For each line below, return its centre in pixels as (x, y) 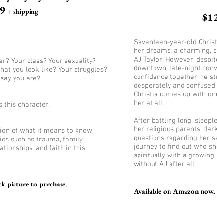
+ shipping (23, 11)
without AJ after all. (165, 164)
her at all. (149, 103)
